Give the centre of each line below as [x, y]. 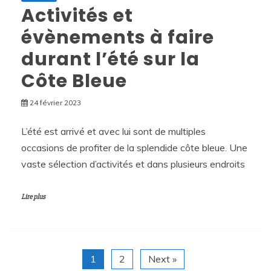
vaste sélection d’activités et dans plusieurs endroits [133, 164]
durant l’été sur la [110, 59]
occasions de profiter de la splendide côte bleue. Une [134, 147]
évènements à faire [118, 37]
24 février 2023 [55, 102]
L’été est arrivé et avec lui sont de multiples [113, 131]
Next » [162, 259]
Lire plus [33, 197]
